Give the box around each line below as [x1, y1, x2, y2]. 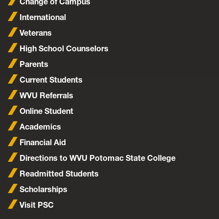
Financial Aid [20, 137, 66, 148]
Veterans [20, 28, 52, 38]
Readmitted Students [20, 169, 99, 179]
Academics [20, 122, 61, 132]
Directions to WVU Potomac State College [20, 153, 175, 163]
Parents [20, 59, 48, 69]
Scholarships [20, 184, 67, 195]
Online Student [20, 106, 73, 116]
